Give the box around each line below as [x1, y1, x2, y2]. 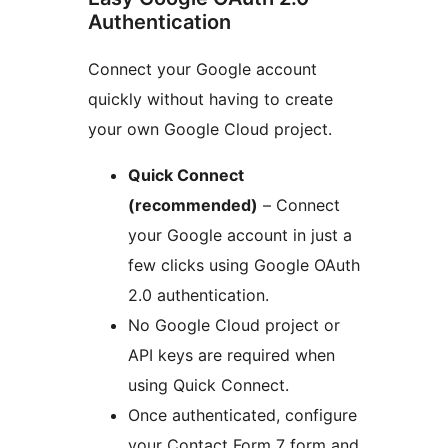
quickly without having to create [88, 89, 333, 110]
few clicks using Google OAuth [128, 255, 360, 276]
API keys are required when [128, 345, 335, 366]
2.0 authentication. [128, 285, 269, 306]
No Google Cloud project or [128, 315, 340, 336]
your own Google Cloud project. [88, 119, 332, 140]
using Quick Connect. [128, 375, 289, 396]
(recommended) [128, 195, 258, 216]
